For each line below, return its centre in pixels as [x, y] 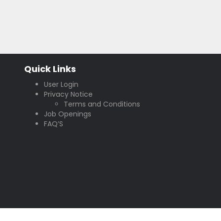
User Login [61, 85]
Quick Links [50, 69]
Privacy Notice [68, 94]
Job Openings [68, 114]
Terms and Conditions [102, 104]
